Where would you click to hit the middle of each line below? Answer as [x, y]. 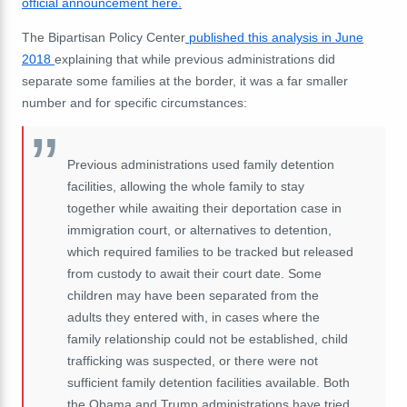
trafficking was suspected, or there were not [193, 360]
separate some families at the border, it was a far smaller [185, 80]
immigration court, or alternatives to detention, [199, 229]
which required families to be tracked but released [210, 251]
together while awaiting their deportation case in [204, 208]
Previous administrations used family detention [201, 164]
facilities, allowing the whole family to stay [186, 186]
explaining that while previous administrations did [195, 59]
